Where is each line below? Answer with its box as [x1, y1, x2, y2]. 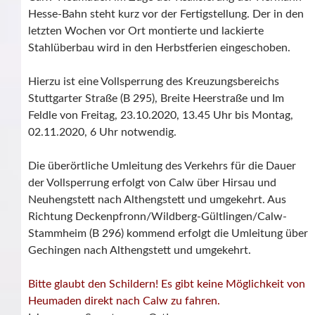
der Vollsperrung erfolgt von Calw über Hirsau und [28, 176, 276, 188]
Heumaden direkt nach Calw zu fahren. [28, 295, 220, 307]
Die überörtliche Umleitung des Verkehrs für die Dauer [28, 160, 296, 172]
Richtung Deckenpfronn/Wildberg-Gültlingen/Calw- [28, 210, 287, 222]
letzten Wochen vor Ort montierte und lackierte [28, 25, 264, 37]
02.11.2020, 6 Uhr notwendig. [28, 126, 176, 138]
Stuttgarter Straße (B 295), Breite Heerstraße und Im [28, 92, 284, 104]
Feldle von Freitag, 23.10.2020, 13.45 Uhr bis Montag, [28, 109, 293, 121]
